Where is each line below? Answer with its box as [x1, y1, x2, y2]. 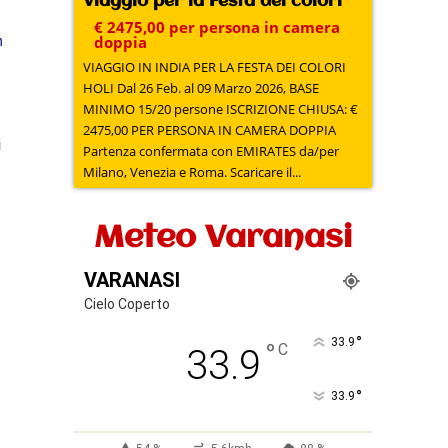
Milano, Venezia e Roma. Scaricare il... [83, 162, 302, 181]
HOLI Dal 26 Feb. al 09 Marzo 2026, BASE [83, 78, 118, 97]
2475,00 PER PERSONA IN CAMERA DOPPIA [83, 120, 337, 139]
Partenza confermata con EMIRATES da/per [83, 141, 340, 160]
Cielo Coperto [84, 295, 171, 312]
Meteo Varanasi [94, 221, 353, 255]
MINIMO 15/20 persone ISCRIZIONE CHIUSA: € [83, 99, 227, 118]
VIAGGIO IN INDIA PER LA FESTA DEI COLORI [83, 57, 347, 76]
